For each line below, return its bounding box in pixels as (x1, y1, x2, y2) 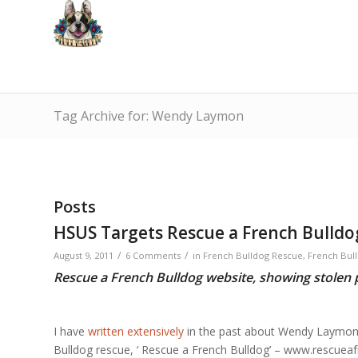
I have (54, 323, 88, 339)
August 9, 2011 (54, 249, 113, 261)
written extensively (88, 323, 184, 339)
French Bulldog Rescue (203, 249, 303, 261)
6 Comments (125, 249, 181, 261)
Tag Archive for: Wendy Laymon (54, 107, 244, 125)
